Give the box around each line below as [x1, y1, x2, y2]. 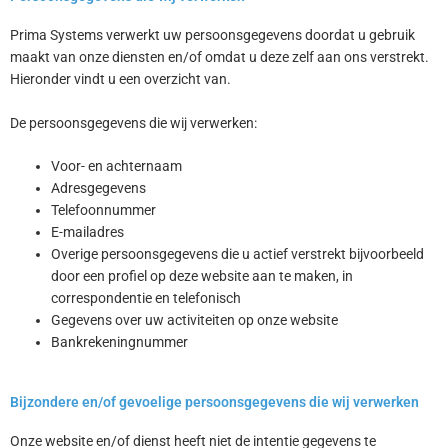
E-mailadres [51, 224, 125, 241]
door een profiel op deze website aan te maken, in [51, 268, 354, 285]
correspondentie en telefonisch [51, 290, 242, 307]
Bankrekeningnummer [51, 334, 189, 351]
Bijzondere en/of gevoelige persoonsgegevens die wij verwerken [10, 393, 419, 410]
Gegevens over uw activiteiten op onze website [51, 312, 339, 329]
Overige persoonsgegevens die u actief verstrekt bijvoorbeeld [51, 246, 425, 263]
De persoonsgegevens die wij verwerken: [10, 114, 257, 131]
